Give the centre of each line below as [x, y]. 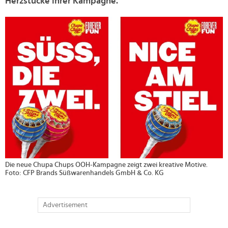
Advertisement [65, 205]
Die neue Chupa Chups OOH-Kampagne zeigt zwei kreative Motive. [106, 165]
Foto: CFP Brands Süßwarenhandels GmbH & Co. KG [84, 173]
